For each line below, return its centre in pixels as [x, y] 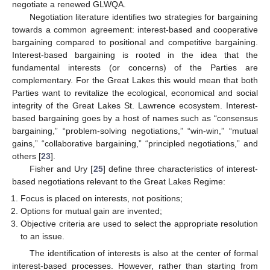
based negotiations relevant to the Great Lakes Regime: [119, 181]
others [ [27, 156]
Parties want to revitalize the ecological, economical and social [135, 93]
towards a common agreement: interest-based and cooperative [135, 29]
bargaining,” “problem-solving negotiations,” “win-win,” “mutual [135, 130]
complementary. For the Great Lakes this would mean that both [135, 80]
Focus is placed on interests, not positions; [102, 198]
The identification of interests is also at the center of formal [143, 253]
